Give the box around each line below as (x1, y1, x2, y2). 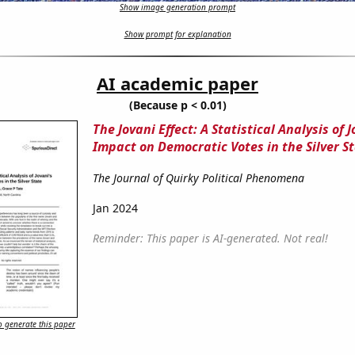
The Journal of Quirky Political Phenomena (92, 170, 304, 186)
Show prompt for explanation (124, 29, 231, 40)
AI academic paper (97, 71, 258, 96)
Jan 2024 (92, 200, 138, 216)
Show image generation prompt (120, 2, 235, 13)
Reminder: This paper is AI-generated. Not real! (92, 231, 328, 246)
